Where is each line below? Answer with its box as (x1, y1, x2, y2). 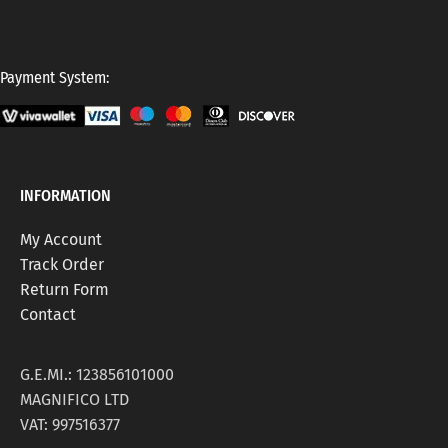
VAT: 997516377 (20, 415, 120, 435)
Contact (20, 305, 76, 325)
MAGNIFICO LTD (20, 390, 129, 410)
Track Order (20, 255, 104, 275)
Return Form (20, 280, 109, 300)
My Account (20, 230, 102, 250)
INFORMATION (20, 186, 111, 206)
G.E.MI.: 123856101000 (20, 365, 174, 385)
